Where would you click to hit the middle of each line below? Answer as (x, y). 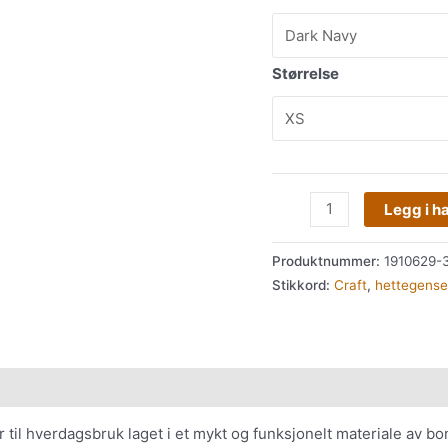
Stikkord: (303, 285)
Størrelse (305, 73)
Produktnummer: (328, 261)
